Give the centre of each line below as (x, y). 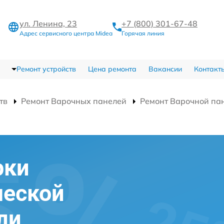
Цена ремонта (112, 69)
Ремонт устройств (46, 69)
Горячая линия (143, 33)
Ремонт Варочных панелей (74, 101)
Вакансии (165, 69)
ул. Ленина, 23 (48, 23)
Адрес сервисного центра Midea (66, 33)
